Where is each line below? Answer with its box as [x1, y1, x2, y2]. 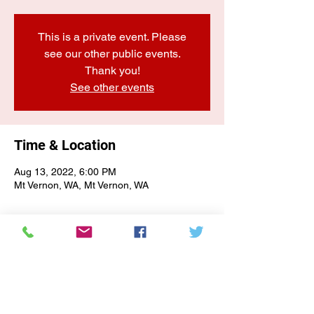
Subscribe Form [68, 291, 156, 306]
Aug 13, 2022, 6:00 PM [14, 166, 116, 177]
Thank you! [84, 64, 140, 77]
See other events [70, 81, 154, 94]
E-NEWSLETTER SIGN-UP [30, 245, 194, 261]
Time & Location [14, 137, 116, 153]
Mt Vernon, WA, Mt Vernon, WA [14, 179, 149, 191]
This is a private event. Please [38, 30, 186, 43]
